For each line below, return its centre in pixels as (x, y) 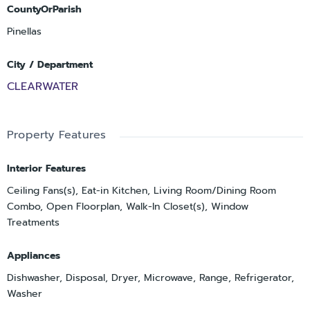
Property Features (57, 135)
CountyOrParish (44, 9)
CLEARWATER (43, 86)
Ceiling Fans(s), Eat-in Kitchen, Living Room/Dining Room (142, 190)
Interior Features (46, 168)
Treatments (33, 222)
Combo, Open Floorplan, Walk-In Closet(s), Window (128, 206)
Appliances (34, 255)
